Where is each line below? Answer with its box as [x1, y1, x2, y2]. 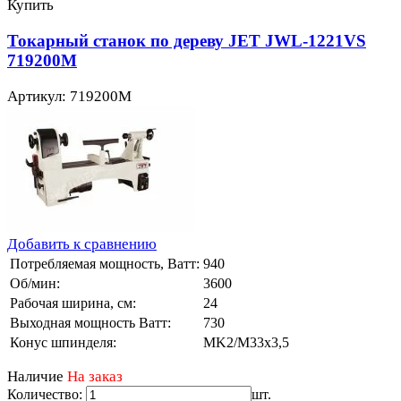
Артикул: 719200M [7, 87, 132, 105]
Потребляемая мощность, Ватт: [10, 255, 200, 271]
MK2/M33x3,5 [203, 334, 289, 350]
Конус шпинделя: [10, 334, 116, 350]
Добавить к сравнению [7, 235, 157, 252]
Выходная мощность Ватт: [10, 314, 171, 330]
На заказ [67, 367, 123, 385]
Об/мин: [10, 275, 60, 291]
